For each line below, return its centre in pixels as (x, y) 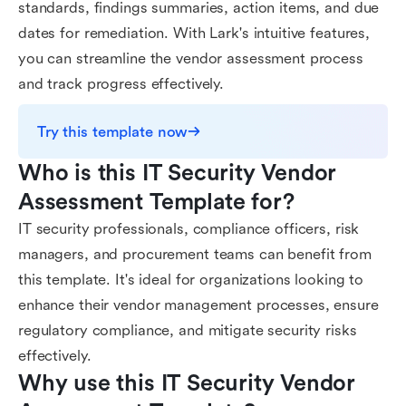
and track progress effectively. (121, 84)
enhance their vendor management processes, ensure (198, 305)
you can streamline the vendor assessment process (191, 58)
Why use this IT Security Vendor (187, 383)
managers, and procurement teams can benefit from (195, 254)
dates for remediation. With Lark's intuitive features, (194, 33)
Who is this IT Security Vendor (178, 173)
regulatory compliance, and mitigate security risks (188, 330)
